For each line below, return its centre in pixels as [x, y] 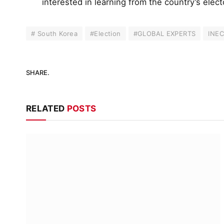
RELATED [46, 109]
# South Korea [54, 34]
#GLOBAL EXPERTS [164, 34]
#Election [105, 34]
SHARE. [38, 72]
